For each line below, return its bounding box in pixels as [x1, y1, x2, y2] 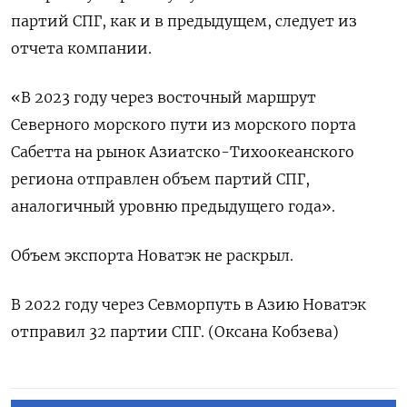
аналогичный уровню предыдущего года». [11, 197, 335, 216]
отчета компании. [11, 39, 152, 58]
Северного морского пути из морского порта [11, 115, 356, 134]
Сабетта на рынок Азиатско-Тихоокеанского [11, 143, 354, 162]
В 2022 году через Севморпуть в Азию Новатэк [11, 295, 366, 314]
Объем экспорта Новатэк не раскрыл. [11, 246, 293, 265]
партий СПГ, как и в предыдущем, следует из [11, 12, 357, 31]
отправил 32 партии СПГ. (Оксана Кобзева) [11, 323, 339, 342]
